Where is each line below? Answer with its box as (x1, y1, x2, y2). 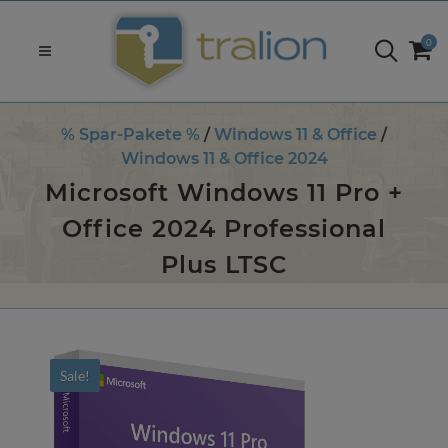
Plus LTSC (161, 250, 287, 279)
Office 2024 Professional (62, 214, 386, 243)
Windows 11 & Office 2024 (120, 149, 328, 168)
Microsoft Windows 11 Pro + (45, 178, 403, 207)
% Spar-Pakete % (61, 125, 200, 144)
